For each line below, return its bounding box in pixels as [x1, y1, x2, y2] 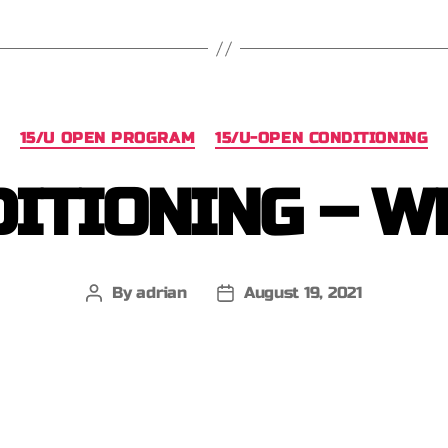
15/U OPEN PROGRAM [19, 129, 196, 147]
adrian [136, 282, 187, 302]
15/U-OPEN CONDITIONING [215, 129, 429, 147]
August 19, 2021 [243, 282, 362, 302]
